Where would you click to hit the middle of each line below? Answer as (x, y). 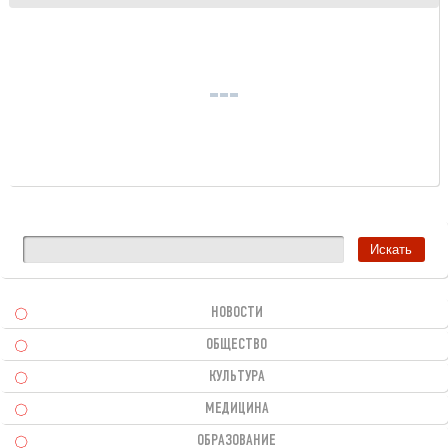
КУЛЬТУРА (236, 377)
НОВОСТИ (236, 313)
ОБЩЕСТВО (236, 345)
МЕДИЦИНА (236, 409)
